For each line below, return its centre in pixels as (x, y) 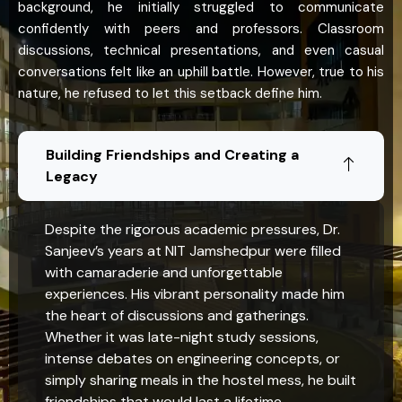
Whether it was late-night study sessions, (182, 337)
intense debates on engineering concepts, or (192, 359)
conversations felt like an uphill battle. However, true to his (201, 72)
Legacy (72, 177)
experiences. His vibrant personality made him (195, 294)
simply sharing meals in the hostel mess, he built (201, 380)
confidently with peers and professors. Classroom (201, 29)
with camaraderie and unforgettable (164, 273)
